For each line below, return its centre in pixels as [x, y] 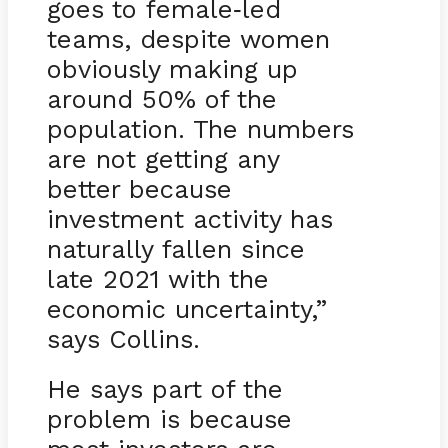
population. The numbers [200, 128]
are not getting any [162, 158]
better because [139, 188]
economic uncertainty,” [186, 308]
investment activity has [189, 218]
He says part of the [164, 388]
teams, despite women [188, 38]
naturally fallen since [175, 248]
